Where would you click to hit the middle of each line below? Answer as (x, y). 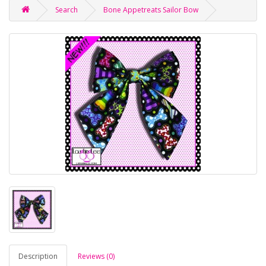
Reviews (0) (96, 256)
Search (66, 10)
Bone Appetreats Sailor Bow (151, 10)
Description (38, 256)
